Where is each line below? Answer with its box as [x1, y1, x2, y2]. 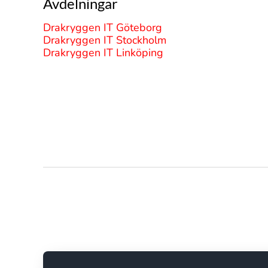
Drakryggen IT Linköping [43, 45, 163, 60]
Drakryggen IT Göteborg [43, 20, 162, 35]
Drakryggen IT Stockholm [43, 33, 166, 47]
